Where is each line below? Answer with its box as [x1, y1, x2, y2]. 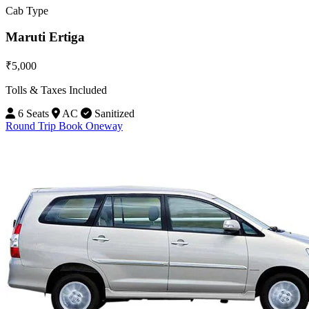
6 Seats [15, 107, 49, 119]
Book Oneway [59, 119, 123, 132]
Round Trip [6, 119, 59, 132]
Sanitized [92, 107, 134, 119]
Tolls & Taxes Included [6, 83, 107, 96]
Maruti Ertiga [6, 30, 85, 45]
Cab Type [6, 4, 48, 17]
